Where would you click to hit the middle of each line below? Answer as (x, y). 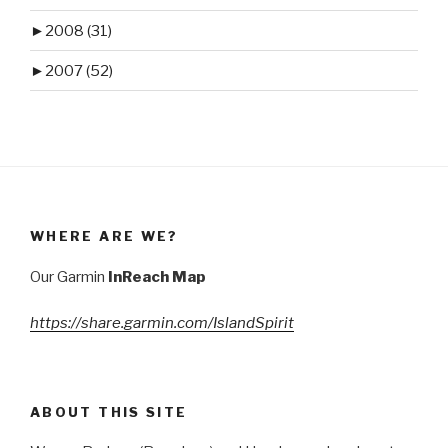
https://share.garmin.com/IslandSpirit (162, 323)
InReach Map (157, 276)
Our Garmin (69, 276)
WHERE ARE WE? (104, 236)
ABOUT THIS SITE (109, 411)
